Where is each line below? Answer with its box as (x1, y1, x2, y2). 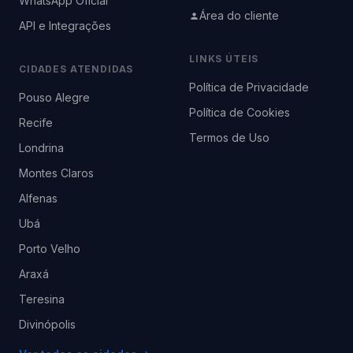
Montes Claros (19, 166, 94, 180)
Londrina (19, 141, 64, 154)
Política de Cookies (189, 106, 290, 119)
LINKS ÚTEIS (189, 53, 259, 65)
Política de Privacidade (189, 80, 309, 94)
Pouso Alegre (19, 91, 90, 104)
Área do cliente (199, 9, 279, 22)
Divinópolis (19, 318, 76, 331)
